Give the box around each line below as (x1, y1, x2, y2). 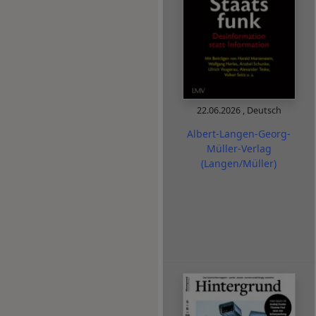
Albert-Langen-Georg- (187, 126, 291, 140)
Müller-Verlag (206, 141, 272, 155)
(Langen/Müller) (201, 156, 276, 170)
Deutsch (246, 104, 281, 117)
